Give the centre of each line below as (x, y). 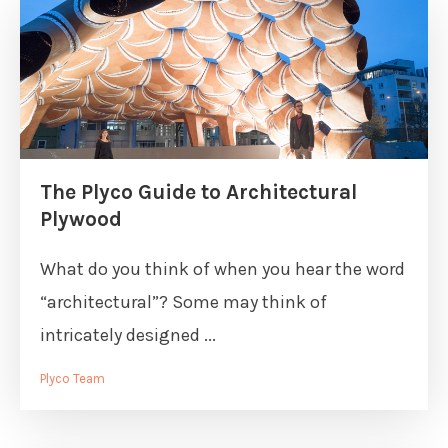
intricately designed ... (128, 335)
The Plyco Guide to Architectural (198, 192)
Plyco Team (72, 378)
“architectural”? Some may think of (183, 302)
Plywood (81, 219)
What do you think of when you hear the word (222, 269)
